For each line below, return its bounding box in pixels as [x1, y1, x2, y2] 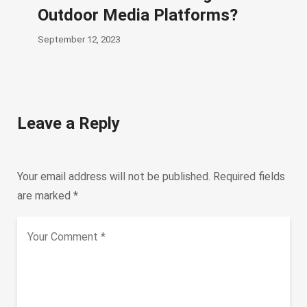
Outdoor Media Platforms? [38, 5, 238, 25]
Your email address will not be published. [17, 170, 210, 184]
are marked [17, 189, 73, 203]
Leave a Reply [17, 114, 120, 134]
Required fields [213, 170, 285, 184]
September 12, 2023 [38, 34, 120, 45]
